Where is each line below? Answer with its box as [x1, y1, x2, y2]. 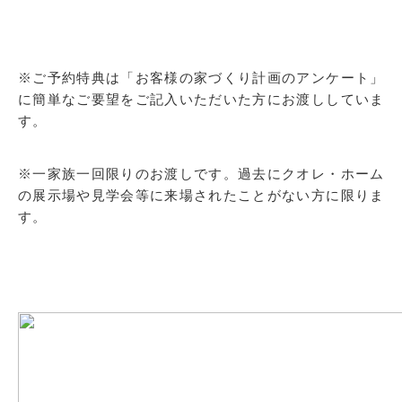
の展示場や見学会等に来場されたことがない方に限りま [18, 188, 384, 203]
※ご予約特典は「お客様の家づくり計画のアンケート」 [18, 70, 384, 85]
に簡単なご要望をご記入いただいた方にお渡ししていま [18, 92, 384, 107]
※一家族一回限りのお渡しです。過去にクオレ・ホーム [18, 166, 384, 181]
